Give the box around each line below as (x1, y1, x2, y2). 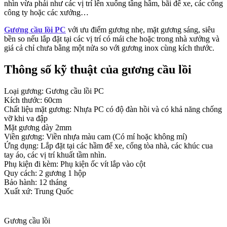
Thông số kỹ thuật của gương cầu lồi (4, 62, 192, 76)
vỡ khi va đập (4, 113, 48, 123)
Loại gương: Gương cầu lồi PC (4, 86, 104, 95)
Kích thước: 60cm (4, 95, 62, 104)
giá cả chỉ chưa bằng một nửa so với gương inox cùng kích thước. (4, 43, 214, 52)
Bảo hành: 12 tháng (4, 177, 67, 186)
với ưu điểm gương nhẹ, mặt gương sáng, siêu (68, 25, 215, 34)
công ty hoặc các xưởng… (4, 8, 89, 17)
